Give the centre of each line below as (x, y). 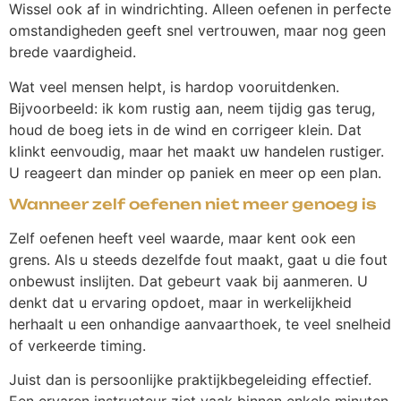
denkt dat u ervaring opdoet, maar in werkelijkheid (180, 303)
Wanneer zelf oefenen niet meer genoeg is (193, 205)
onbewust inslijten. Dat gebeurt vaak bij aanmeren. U (188, 282)
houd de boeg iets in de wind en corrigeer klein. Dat (185, 129)
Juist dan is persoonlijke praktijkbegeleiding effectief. (190, 380)
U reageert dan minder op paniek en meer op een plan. (195, 172)
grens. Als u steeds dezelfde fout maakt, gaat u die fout (198, 260)
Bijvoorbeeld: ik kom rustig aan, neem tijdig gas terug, (192, 108)
